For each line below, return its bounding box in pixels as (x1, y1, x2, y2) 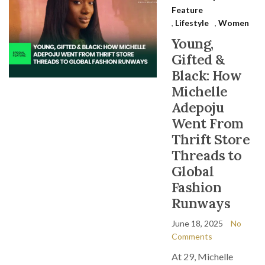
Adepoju (172, 99, 224, 116)
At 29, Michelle (172, 251, 233, 262)
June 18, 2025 (172, 218, 223, 228)
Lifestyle (175, 18, 209, 28)
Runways (172, 195, 230, 212)
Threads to (172, 147, 242, 164)
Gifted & (172, 51, 225, 68)
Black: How (172, 67, 242, 84)
